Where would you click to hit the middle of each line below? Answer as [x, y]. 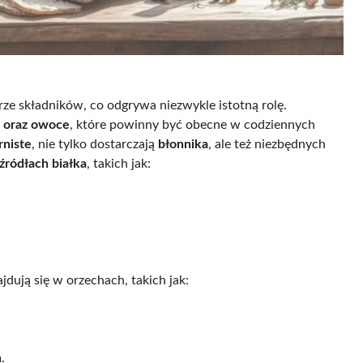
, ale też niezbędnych [267, 144]
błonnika [183, 144]
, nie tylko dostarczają [95, 144]
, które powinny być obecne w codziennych [192, 124]
